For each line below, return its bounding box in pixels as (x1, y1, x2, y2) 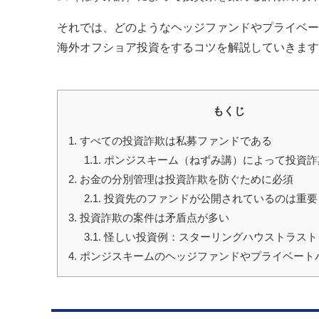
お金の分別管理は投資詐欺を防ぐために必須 (76, 172, 293, 185)
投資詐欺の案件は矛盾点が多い (76, 211, 229, 224)
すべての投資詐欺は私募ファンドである (76, 134, 272, 147)
